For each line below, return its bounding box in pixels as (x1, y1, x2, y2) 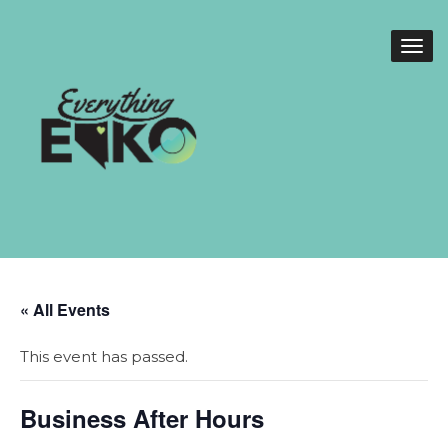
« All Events (20, 298, 110, 321)
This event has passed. (20, 347, 188, 366)
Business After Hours (20, 401, 264, 435)
